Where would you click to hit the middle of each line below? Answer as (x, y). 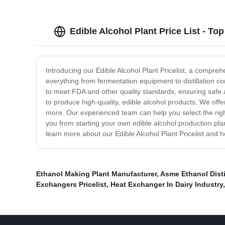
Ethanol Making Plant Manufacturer (96, 174)
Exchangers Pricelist (71, 185)
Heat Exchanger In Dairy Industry (167, 185)
